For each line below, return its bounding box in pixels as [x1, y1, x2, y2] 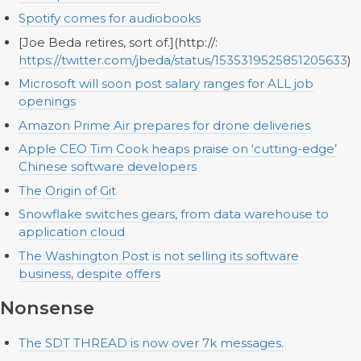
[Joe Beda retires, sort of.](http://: [18, 34, 218, 50]
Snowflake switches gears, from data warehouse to [18, 206, 329, 222]
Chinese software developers [18, 159, 197, 174]
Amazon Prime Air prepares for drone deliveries [18, 117, 310, 133]
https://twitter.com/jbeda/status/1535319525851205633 [18, 52, 347, 68]
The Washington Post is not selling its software [18, 247, 299, 263]
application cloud [18, 224, 125, 239]
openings [18, 93, 76, 109]
